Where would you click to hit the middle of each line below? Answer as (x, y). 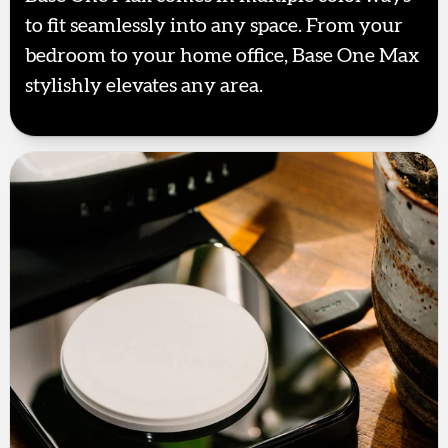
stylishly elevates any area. (144, 86)
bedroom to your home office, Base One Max (222, 56)
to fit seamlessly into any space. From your (214, 26)
